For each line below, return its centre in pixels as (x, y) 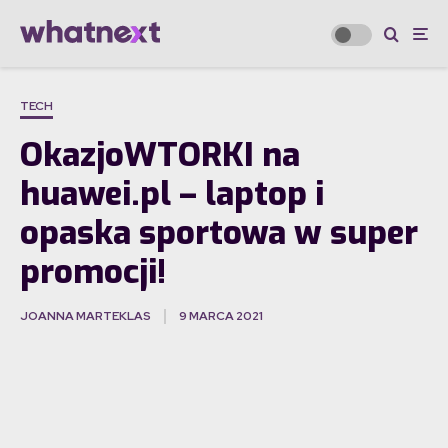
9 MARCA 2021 (221, 316)
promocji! (93, 272)
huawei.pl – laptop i (172, 194)
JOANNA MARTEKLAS (85, 316)
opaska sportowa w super (219, 233)
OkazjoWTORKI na (160, 155)
